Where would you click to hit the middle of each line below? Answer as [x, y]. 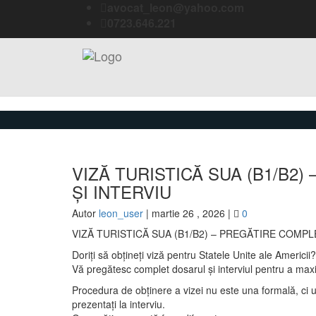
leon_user [121, 213]
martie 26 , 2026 [190, 213]
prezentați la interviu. [119, 304]
